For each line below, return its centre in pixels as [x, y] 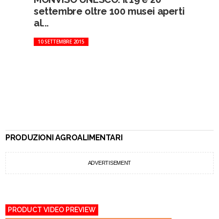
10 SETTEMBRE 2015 [61, 42]
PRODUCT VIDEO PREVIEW [52, 210]
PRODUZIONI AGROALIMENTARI [64, 138]
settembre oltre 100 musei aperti [109, 11]
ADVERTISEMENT [109, 163]
